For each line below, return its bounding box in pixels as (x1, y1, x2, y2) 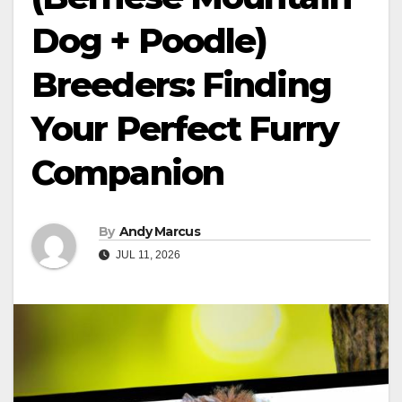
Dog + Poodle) (31, 19, 267, 62)
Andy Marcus (118, 223, 200, 240)
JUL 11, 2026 (113, 249, 180, 262)
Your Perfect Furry (31, 107, 338, 150)
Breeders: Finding (31, 63, 331, 106)
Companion (31, 151, 223, 194)
